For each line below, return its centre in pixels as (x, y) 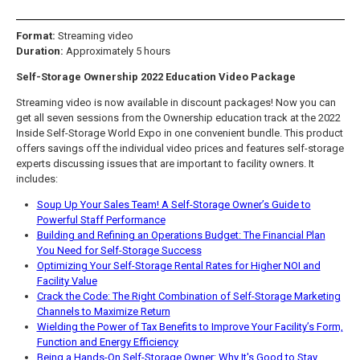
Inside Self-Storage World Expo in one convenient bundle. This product (179, 133)
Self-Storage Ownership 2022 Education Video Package (155, 76)
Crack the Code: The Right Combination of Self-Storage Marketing (188, 296)
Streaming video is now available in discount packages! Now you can (176, 102)
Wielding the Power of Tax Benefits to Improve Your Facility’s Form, (190, 326)
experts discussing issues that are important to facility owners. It (165, 163)
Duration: (39, 51)
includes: (37, 178)
